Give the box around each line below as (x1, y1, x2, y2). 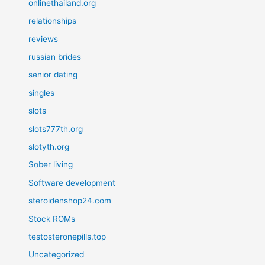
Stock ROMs (28, 214, 76, 224)
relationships (28, 16, 77, 26)
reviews (28, 34, 59, 44)
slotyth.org (28, 141, 70, 151)
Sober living (28, 160, 73, 170)
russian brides (28, 51, 82, 62)
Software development (28, 177, 116, 188)
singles (28, 88, 55, 98)
